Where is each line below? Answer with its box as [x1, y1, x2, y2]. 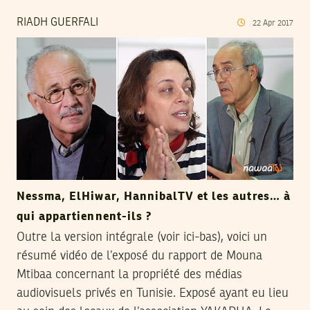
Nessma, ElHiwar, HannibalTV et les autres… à [17, 190, 291, 203]
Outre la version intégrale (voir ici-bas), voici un [17, 230, 267, 244]
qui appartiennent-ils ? [17, 210, 152, 223]
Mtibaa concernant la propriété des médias [17, 268, 242, 281]
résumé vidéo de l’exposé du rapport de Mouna [17, 249, 262, 262]
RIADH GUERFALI [17, 17, 98, 29]
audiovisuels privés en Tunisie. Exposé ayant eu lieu [17, 286, 289, 300]
